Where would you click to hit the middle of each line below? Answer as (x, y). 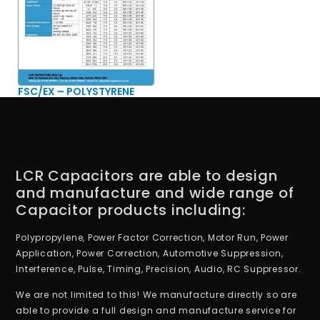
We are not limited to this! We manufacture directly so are (156, 295)
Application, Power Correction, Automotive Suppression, (150, 253)
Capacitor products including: (131, 210)
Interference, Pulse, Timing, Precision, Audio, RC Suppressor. (159, 269)
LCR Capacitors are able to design (147, 175)
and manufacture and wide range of (155, 192)
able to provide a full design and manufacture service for (156, 311)
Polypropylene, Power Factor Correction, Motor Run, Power (152, 237)
